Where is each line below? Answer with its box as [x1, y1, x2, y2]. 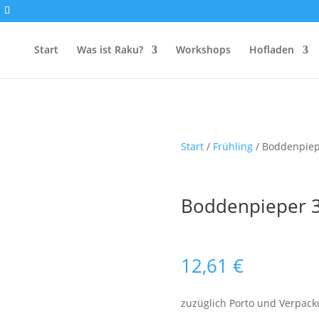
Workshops [175, 43, 231, 56]
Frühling [212, 140, 253, 154]
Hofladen [249, 43, 294, 56]
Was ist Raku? [76, 43, 143, 56]
